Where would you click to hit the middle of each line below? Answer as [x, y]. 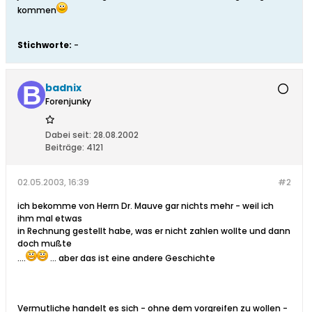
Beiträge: [65, 148]
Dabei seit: [68, 135]
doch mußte [45, 244]
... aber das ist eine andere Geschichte [132, 258]
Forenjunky [68, 102]
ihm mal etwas [50, 219]
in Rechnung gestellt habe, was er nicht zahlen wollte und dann [154, 231]
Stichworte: [45, 45]
